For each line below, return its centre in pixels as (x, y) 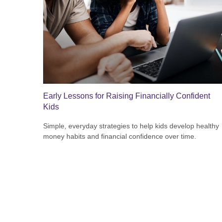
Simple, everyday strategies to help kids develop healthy (131, 126)
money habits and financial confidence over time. (120, 137)
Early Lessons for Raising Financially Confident (127, 96)
